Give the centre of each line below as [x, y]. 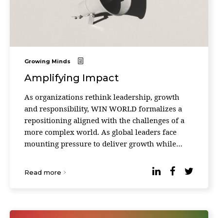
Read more [43, 172]
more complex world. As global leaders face [100, 132]
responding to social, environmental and [95, 155]
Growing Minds [47, 61]
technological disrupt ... [65, 167]
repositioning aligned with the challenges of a [104, 120]
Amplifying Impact [72, 78]
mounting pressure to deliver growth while [100, 144]
